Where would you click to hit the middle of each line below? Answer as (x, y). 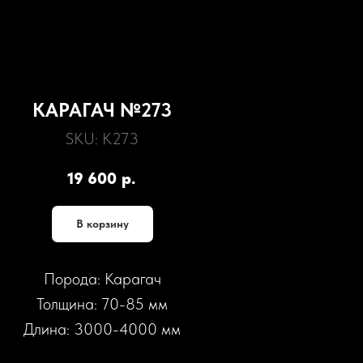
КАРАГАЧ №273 (102, 110)
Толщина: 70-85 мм (102, 303)
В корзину (102, 223)
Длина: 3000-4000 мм (102, 329)
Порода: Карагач (102, 278)
